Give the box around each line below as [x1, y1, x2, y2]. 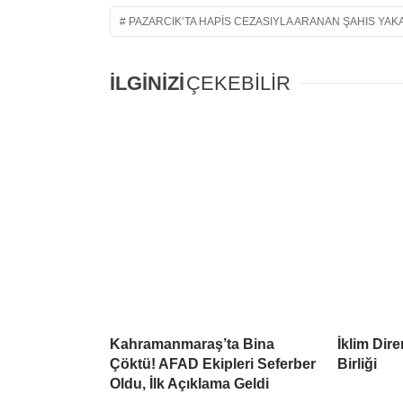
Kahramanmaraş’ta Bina [110, 336, 274, 353]
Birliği [337, 356, 377, 372]
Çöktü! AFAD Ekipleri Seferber [110, 356, 316, 372]
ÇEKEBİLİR [186, 72, 291, 95]
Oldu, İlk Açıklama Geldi [110, 376, 269, 392]
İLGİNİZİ [110, 72, 184, 95]
